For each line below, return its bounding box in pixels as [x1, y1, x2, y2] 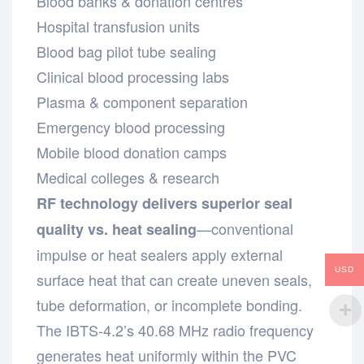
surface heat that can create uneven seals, [37, 268, 312, 290]
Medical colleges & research [37, 166, 219, 188]
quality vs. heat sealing [37, 218, 197, 240]
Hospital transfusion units [37, 15, 200, 37]
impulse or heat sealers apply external [37, 243, 283, 265]
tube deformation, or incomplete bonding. [37, 293, 302, 315]
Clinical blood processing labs [37, 65, 229, 87]
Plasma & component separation [37, 90, 248, 112]
